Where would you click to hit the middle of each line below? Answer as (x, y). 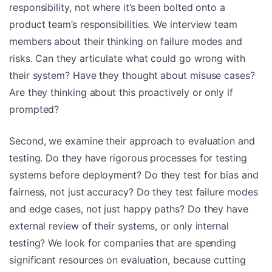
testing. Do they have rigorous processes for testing (128, 158)
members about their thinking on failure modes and (126, 41)
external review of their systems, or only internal (119, 226)
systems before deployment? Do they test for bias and (134, 175)
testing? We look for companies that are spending (123, 243)
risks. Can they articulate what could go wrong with (127, 58)
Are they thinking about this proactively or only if (121, 92)
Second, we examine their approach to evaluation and (132, 141)
